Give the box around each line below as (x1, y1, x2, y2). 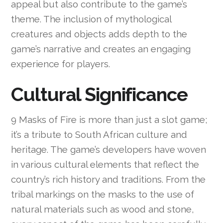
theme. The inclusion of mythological (11, 13, 172, 24)
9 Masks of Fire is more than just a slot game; (11, 114, 208, 125)
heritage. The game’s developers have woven (11, 144, 207, 155)
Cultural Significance (11, 83, 188, 106)
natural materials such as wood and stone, (11, 204, 195, 215)
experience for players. (11, 58, 111, 69)
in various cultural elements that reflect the (11, 159, 200, 170)
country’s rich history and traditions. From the (11, 174, 206, 185)
